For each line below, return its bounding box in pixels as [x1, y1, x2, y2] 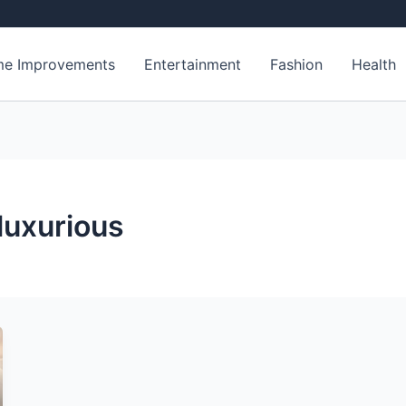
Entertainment [144, 55, 242, 73]
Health [352, 55, 397, 73]
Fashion [270, 55, 324, 73]
